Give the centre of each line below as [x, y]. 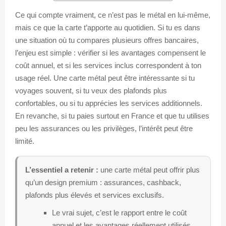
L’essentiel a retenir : [62, 169]
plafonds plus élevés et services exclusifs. [95, 195]
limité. [25, 141]
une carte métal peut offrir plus [149, 169]
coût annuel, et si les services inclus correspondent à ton [108, 65]
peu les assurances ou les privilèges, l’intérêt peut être [104, 128]
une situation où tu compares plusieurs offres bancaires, [107, 40]
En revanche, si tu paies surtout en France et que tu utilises [112, 116]
